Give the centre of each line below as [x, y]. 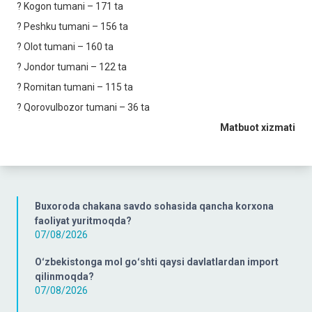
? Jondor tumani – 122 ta [72, 67]
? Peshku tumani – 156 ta [72, 26]
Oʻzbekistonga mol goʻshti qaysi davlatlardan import [157, 262]
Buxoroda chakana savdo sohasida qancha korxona [154, 206]
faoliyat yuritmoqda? [83, 220]
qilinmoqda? [64, 276]
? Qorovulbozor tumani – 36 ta [83, 107]
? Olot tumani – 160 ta [65, 46]
